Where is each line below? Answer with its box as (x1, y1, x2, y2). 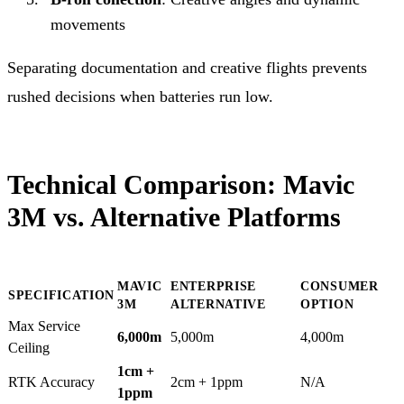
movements (50, 14, 125, 33)
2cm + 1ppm (170, 373, 243, 390)
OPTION (300, 297, 354, 311)
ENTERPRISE (170, 279, 256, 293)
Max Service (8, 317, 80, 334)
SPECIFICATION (8, 288, 115, 302)
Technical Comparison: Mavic (7, 169, 354, 199)
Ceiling (8, 339, 50, 355)
